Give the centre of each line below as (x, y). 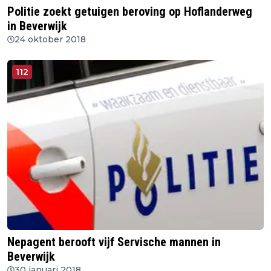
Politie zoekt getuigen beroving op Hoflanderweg (130, 11)
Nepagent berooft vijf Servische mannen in (114, 242)
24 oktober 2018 (50, 39)
